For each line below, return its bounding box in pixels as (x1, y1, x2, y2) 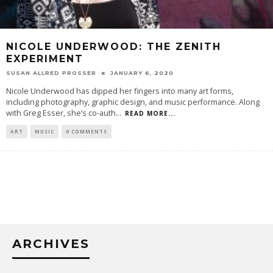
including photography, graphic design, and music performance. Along (6, 97, 260, 107)
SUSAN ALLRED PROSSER (6, 69, 96, 76)
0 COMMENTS (66, 128, 107, 135)
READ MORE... (125, 109, 175, 118)
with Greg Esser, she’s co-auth (6, 108, 116, 118)
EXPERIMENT (6, 52, 83, 65)
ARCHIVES (12, 236, 90, 251)
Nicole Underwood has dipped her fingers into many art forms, (6, 86, 233, 96)
